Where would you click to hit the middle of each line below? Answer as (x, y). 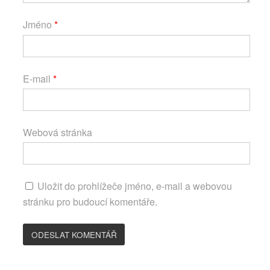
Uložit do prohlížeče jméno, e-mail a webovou (135, 186)
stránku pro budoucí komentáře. (90, 202)
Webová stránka (58, 132)
